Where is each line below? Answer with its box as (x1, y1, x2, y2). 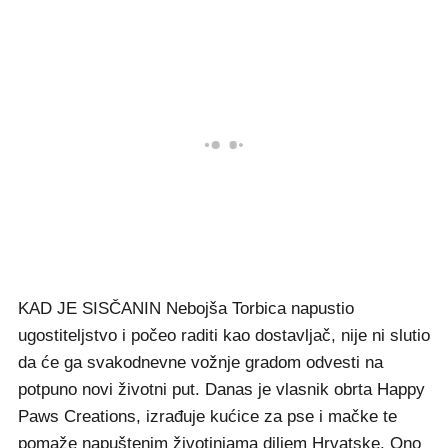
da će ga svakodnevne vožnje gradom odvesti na (18, 353, 383, 372)
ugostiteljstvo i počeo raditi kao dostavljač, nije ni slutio (18, 326, 430, 345)
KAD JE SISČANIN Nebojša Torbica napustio (18, 299, 354, 318)
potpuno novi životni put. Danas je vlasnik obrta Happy (18, 380, 425, 399)
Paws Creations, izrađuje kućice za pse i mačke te (18, 407, 397, 426)
